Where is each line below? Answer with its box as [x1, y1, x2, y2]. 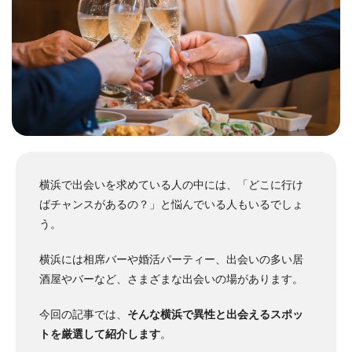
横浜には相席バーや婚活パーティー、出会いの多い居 [39, 252, 303, 266]
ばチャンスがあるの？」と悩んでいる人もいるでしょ [39, 197, 303, 211]
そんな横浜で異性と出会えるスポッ [127, 307, 303, 321]
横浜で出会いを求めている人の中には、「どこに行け [39, 178, 303, 191]
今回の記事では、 [39, 307, 127, 321]
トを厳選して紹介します [39, 327, 160, 340]
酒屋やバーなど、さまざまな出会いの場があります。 [39, 272, 303, 285]
